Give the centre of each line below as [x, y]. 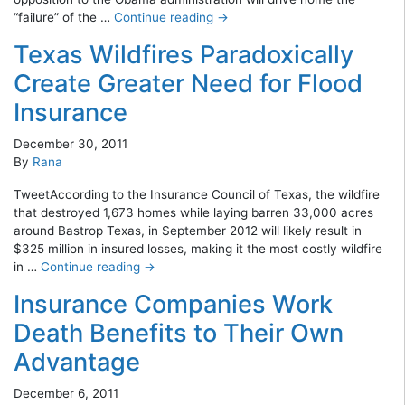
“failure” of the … [64, 17]
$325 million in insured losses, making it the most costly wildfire [198, 248]
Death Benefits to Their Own [179, 333]
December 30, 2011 [71, 143]
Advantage [77, 362]
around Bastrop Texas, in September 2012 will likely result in [188, 230]
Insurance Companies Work [173, 304]
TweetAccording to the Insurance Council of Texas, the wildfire [197, 194]
